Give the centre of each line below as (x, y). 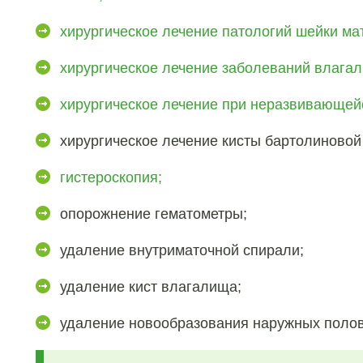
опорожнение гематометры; (154, 214)
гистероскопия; (111, 177)
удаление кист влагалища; (151, 287)
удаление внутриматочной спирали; (182, 250)
